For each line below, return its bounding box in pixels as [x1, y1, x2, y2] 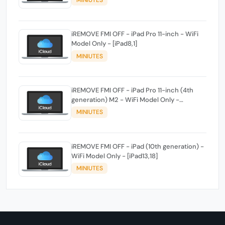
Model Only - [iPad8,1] [71, 39, 137, 48]
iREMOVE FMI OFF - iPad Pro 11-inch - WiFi [71, 30, 198, 39]
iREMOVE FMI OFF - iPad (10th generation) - [71, 142, 204, 151]
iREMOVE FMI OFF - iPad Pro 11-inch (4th [71, 85, 193, 94]
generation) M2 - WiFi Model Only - [71, 95, 179, 104]
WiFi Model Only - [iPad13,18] [71, 151, 158, 160]
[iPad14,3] [71, 104, 100, 114]
